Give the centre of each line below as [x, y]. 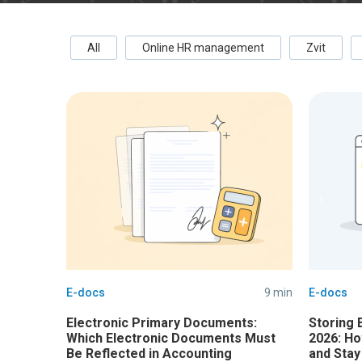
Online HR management [203, 48]
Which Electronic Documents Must [171, 338]
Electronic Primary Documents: [162, 323]
